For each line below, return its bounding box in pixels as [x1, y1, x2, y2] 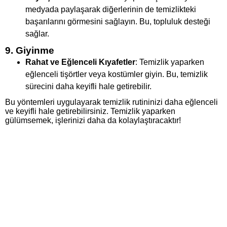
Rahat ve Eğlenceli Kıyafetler [25, 58, 135, 67]
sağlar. [25, 29, 49, 39]
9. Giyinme [5, 45, 54, 56]
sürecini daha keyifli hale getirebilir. [25, 82, 152, 91]
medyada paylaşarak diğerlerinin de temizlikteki [25, 5, 196, 14]
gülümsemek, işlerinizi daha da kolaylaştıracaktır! [5, 116, 181, 125]
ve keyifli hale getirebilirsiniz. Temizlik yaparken [5, 107, 175, 116]
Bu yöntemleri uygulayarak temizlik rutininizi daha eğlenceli [5, 98, 218, 107]
